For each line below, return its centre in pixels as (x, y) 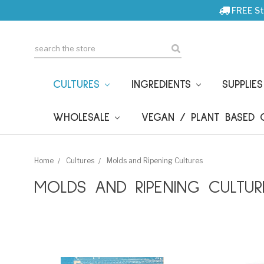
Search (48, 46)
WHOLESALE (84, 117)
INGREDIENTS (164, 84)
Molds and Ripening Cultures (155, 160)
